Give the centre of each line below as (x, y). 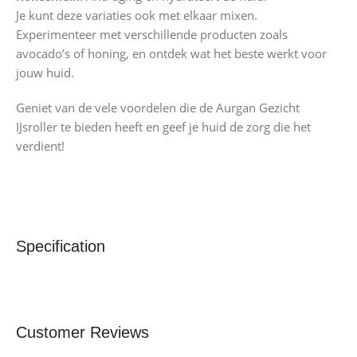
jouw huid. (45, 73)
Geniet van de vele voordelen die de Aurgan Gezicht (158, 108)
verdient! (40, 146)
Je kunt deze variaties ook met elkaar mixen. (137, 16)
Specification (61, 247)
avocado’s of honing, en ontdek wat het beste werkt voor (171, 54)
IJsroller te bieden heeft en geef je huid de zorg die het (163, 127)
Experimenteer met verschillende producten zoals (152, 35)
